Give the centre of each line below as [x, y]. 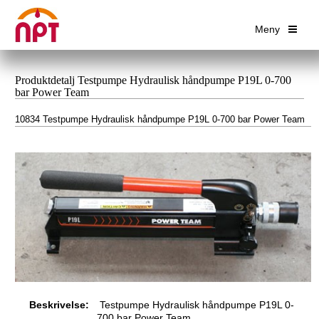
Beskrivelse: [59, 304]
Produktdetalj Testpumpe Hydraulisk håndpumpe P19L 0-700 [153, 80]
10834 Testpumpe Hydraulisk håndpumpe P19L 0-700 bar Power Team [160, 119]
